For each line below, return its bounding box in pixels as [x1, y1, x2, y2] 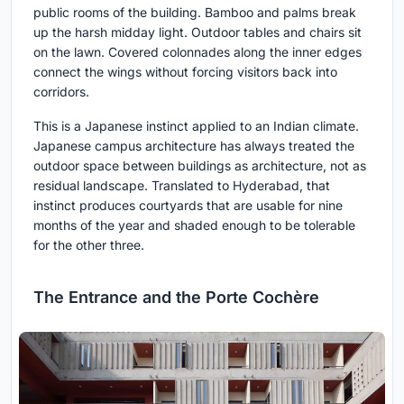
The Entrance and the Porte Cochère [33, 287, 319, 307]
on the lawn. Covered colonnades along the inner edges [33, 43, 362, 60]
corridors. [33, 83, 89, 99]
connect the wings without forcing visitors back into [33, 63, 337, 79]
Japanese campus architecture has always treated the [33, 137, 354, 153]
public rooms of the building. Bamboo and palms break [33, 4, 356, 20]
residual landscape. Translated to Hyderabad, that [33, 177, 330, 193]
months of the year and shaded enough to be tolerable [33, 216, 355, 233]
